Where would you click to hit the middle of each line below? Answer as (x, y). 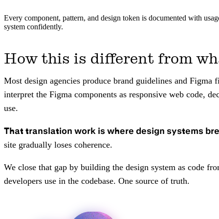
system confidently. (33, 26)
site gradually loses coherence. (58, 144)
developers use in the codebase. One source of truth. (97, 181)
